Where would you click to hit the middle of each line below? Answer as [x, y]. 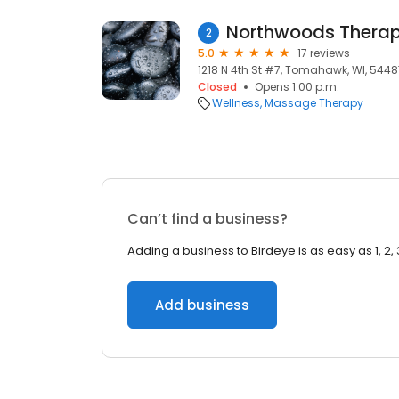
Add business [202, 305]
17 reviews [324, 53]
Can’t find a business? [208, 219]
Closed [217, 87]
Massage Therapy [314, 103]
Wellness [236, 103]
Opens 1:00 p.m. [297, 87]
